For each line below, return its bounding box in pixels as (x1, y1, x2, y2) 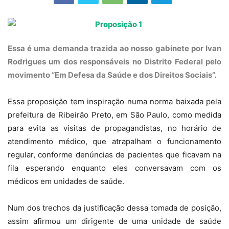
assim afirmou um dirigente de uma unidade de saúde (8, 216, 221, 226)
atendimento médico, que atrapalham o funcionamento (8, 136, 221, 146)
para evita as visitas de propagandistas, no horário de (8, 123, 221, 133)
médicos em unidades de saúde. (8, 176, 124, 186)
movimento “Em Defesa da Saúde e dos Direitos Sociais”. (8, 70, 216, 80)
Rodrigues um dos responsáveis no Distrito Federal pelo (8, 57, 221, 66)
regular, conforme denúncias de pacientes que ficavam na (8, 150, 221, 159)
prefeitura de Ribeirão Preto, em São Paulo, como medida (8, 110, 221, 120)
